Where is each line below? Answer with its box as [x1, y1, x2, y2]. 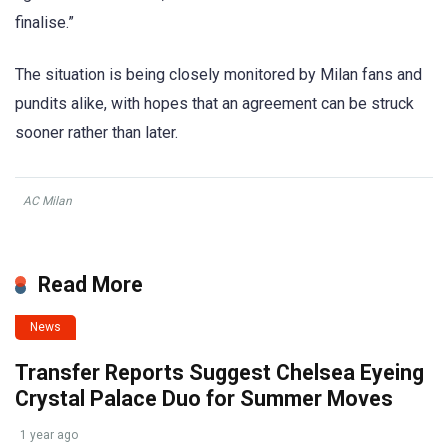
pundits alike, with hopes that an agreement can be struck [15, 93, 414, 113]
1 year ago [20, 427, 78, 442]
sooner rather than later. [15, 122, 178, 142]
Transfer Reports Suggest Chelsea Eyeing [15, 359, 424, 385]
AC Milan [23, 193, 72, 208]
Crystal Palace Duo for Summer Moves [15, 385, 393, 411]
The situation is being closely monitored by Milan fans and [15, 64, 422, 84]
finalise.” [15, 12, 74, 32]
